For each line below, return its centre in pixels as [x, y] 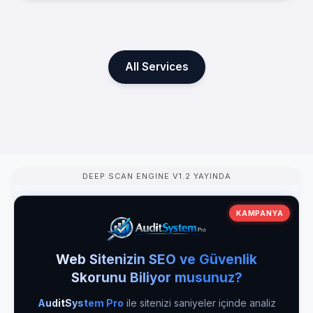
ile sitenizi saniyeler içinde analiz [199, 303]
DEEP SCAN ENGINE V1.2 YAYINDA [156, 176]
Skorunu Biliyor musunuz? [156, 277]
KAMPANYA [260, 213]
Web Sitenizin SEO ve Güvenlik [156, 259]
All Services [156, 66]
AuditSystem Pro [80, 303]
